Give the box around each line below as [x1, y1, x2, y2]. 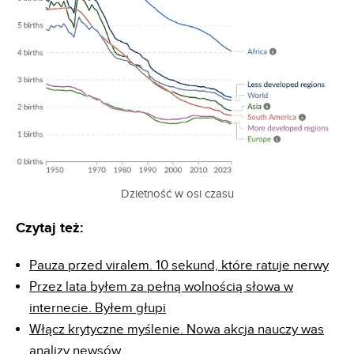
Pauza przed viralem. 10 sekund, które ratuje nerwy [29, 258, 329, 274]
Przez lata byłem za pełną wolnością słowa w [29, 279, 293, 296]
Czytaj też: [16, 220, 83, 238]
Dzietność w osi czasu [120, 187, 234, 201]
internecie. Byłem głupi [29, 300, 166, 317]
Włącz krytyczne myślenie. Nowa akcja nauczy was [29, 322, 324, 338]
